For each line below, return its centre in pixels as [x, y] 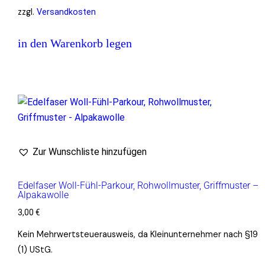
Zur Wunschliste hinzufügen [89, 152]
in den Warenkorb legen [75, 43]
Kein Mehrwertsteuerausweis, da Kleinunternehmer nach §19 [138, 235]
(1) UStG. [35, 250]
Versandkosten [66, 12]
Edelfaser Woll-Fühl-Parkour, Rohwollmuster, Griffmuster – [138, 186]
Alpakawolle [43, 195]
